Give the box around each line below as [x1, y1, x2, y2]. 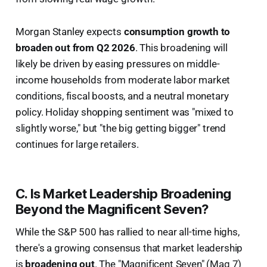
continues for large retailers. [15, 138, 139, 150]
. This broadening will [135, 41, 228, 54]
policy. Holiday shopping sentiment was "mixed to [15, 105, 234, 118]
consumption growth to [123, 25, 231, 38]
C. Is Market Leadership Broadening [15, 185, 231, 201]
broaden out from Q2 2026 [15, 41, 135, 54]
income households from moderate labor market [15, 73, 231, 86]
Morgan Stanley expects [15, 25, 124, 38]
